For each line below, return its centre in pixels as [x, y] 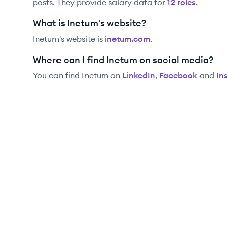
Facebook [178, 75]
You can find [57, 75]
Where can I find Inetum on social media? [123, 60]
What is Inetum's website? [89, 23]
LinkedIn [139, 75]
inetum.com [127, 39]
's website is [81, 39]
